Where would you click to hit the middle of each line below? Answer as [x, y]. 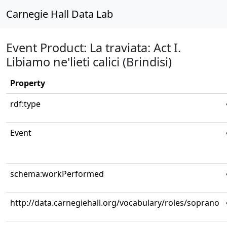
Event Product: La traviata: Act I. [93, 48]
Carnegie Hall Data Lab [60, 14]
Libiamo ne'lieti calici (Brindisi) [89, 62]
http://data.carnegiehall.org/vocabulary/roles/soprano [115, 203]
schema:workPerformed [57, 174]
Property [28, 83]
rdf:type [25, 104]
